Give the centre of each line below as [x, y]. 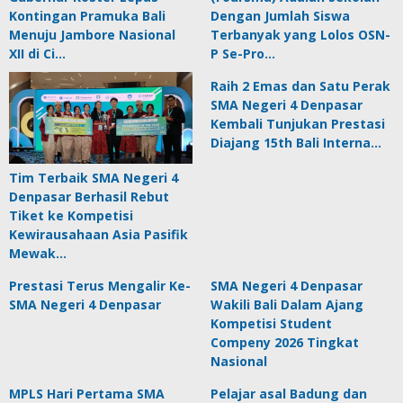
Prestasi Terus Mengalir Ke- [100, 286]
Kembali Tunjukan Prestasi [298, 124]
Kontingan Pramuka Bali [87, 16]
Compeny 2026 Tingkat [285, 342]
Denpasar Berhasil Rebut [89, 197]
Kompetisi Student [271, 323]
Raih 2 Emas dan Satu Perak [300, 86]
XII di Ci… [37, 54]
